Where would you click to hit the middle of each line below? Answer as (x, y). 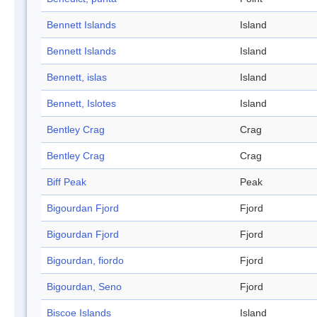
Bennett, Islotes (81, 104)
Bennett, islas (77, 77)
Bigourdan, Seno (84, 287)
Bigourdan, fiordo (85, 261)
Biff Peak (67, 182)
